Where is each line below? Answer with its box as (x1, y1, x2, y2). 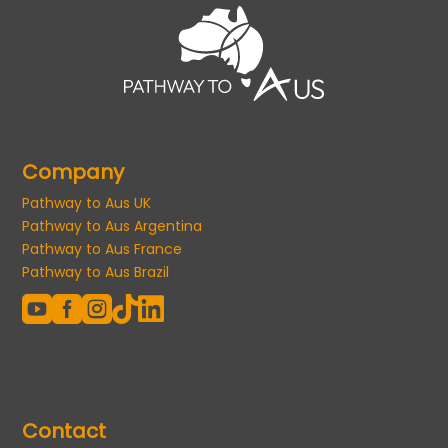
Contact (22, 416, 107, 445)
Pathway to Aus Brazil (22, 262, 170, 283)
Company (22, 158, 125, 187)
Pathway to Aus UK (22, 193, 152, 214)
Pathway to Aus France (22, 239, 183, 260)
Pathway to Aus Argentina (22, 216, 203, 237)
